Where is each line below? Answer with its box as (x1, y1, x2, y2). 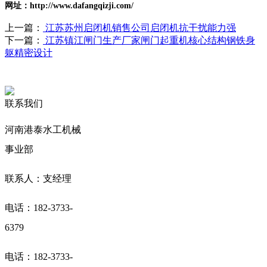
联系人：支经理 (5, 173, 72, 184)
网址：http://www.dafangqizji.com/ (5, 1, 133, 11)
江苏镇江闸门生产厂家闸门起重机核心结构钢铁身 (43, 35, 255, 46)
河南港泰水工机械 (5, 124, 81, 135)
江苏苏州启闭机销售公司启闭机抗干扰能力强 (43, 23, 236, 33)
